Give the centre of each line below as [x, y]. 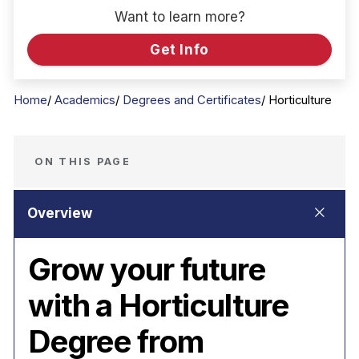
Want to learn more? [179, 16]
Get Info [179, 49]
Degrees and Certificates [192, 100]
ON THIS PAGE [83, 161]
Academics [85, 100]
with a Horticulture [159, 305]
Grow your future [147, 269]
